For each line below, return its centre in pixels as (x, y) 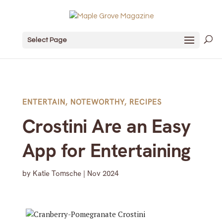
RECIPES (145, 102)
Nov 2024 (103, 173)
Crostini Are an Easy (106, 126)
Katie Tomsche (57, 173)
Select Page (47, 40)
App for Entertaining (106, 151)
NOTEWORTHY (97, 102)
